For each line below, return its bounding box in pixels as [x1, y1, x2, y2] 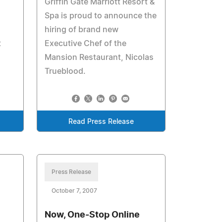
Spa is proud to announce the [45, 12, 157, 20]
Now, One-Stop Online [45, 211, 140, 220]
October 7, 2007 [52, 188, 98, 194]
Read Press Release [68, 118, 134, 125]
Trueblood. [45, 67, 86, 75]
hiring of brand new [45, 26, 119, 34]
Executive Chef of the [45, 40, 127, 48]
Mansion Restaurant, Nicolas [45, 54, 154, 61]
